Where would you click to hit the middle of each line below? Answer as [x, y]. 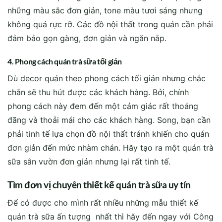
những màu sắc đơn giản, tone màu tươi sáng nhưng [105, 10]
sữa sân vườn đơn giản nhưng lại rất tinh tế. [89, 162]
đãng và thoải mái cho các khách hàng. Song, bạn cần [109, 120]
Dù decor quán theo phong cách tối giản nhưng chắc [107, 79]
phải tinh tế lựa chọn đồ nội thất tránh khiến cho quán [108, 134]
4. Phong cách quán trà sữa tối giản [65, 61]
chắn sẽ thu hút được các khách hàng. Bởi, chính [98, 92]
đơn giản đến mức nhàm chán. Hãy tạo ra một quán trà [111, 148]
